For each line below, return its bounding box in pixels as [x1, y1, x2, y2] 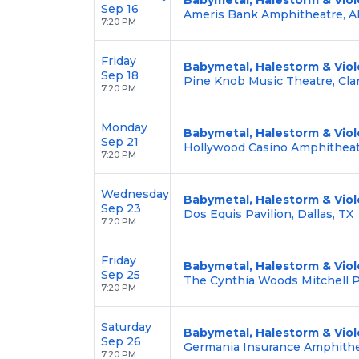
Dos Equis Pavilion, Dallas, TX [184, 206, 353, 221]
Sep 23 [101, 200, 141, 216]
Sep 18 [101, 67, 139, 83]
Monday [101, 119, 147, 135]
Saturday [101, 319, 151, 334]
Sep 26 [101, 333, 141, 349]
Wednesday [101, 186, 169, 201]
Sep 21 [101, 134, 139, 149]
